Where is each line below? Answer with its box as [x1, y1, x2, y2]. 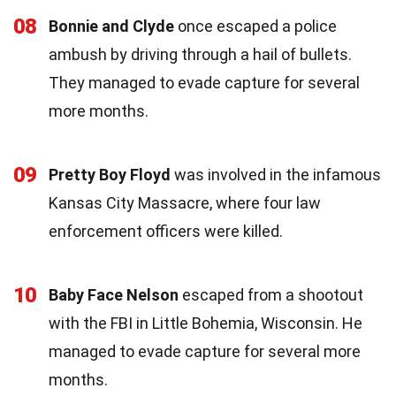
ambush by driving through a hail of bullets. [49, 44, 352, 64]
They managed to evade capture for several [49, 72, 360, 92]
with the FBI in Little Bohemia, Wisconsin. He [49, 313, 362, 332]
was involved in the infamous [171, 164, 381, 184]
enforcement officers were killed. [49, 221, 283, 240]
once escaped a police [174, 16, 337, 35]
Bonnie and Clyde [49, 16, 174, 35]
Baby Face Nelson [49, 285, 179, 304]
